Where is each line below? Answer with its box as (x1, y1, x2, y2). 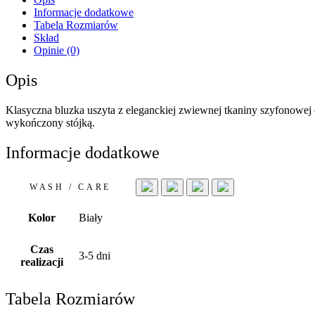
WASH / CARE (30, 181, 111, 192)
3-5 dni (79, 249, 110, 262)
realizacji (20, 255, 63, 268)
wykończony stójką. (6, 116, 95, 129)
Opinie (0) (34, 44, 79, 57)
